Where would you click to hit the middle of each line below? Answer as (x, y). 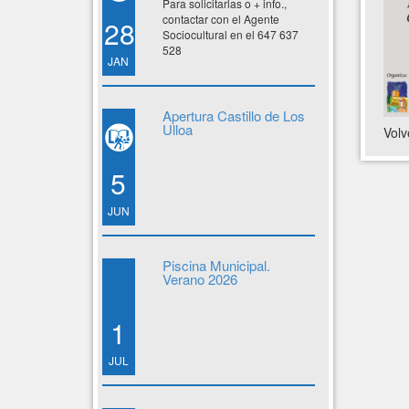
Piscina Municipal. (216, 265)
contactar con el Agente (220, 19)
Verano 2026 (199, 279)
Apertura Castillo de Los (233, 115)
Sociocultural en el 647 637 (230, 34)
